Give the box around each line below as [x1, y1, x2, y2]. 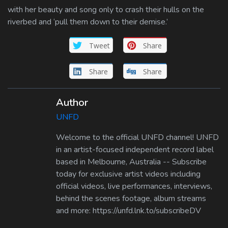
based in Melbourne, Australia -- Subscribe [56, 156, 207, 167]
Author [56, 95, 88, 109]
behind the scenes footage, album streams [56, 192, 206, 204]
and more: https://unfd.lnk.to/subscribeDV [56, 205, 201, 216]
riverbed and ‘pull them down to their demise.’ [8, 16, 168, 27]
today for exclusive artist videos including [56, 168, 201, 180]
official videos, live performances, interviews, [56, 180, 212, 192]
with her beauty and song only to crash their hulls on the [8, 4, 204, 15]
